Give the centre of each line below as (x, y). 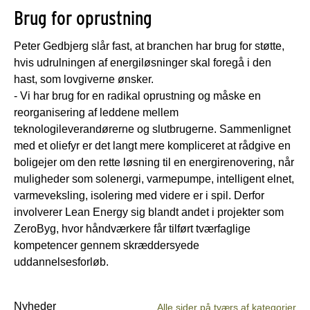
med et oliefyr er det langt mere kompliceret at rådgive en (152, 145)
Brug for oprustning (83, 18)
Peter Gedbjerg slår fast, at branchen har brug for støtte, (149, 46)
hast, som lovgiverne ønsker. (84, 79)
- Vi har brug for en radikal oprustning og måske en (137, 95)
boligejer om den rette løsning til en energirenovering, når (154, 162)
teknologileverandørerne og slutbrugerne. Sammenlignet (152, 129)
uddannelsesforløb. (61, 262)
